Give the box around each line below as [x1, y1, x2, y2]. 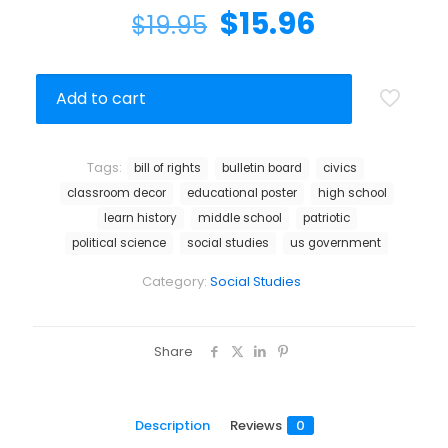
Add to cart [56, 87, 146, 111]
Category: [142, 272, 210, 292]
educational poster [186, 185, 297, 202]
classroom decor [66, 185, 166, 202]
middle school [197, 210, 282, 227]
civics [323, 160, 357, 177]
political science [72, 235, 166, 252]
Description [134, 416, 210, 436]
